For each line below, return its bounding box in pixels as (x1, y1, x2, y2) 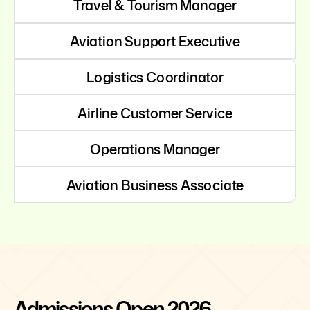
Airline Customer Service (77, 102, 232, 122)
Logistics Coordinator (86, 66, 224, 86)
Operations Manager (90, 138, 220, 158)
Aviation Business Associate (66, 174, 244, 194)
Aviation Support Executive (70, 30, 240, 51)
